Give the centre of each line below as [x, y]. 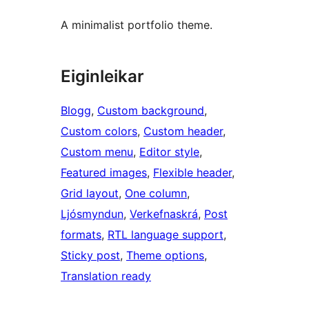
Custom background [151, 111]
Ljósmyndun [92, 214]
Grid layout [90, 193]
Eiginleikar [102, 77]
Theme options [165, 256]
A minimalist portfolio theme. [137, 25]
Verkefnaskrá [164, 214]
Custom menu [97, 152]
